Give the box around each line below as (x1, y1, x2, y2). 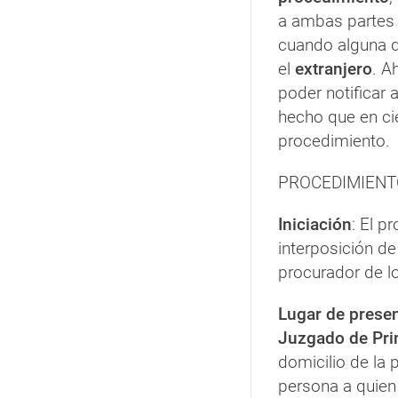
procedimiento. (278, 131, 390, 152)
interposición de (278, 238, 396, 259)
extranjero (291, 59, 372, 80)
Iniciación (278, 214, 352, 235)
